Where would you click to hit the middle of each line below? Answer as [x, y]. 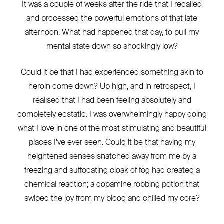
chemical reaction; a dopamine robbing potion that [112, 184]
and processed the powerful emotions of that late [112, 18]
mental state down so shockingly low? [112, 46]
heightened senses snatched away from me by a [112, 156]
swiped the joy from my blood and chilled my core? [112, 198]
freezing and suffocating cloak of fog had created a [112, 170]
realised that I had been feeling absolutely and [112, 100]
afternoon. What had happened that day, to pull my [112, 32]
